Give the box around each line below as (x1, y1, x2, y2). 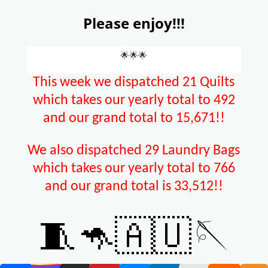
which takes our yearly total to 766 (32, 162, 235, 176)
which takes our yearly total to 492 (32, 93, 235, 108)
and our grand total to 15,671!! (42, 111, 225, 126)
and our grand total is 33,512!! (44, 179, 223, 194)
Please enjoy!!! (83, 13, 185, 33)
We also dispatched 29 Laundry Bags (28, 144, 240, 159)
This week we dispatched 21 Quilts (33, 75, 235, 90)
